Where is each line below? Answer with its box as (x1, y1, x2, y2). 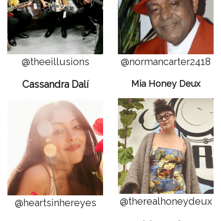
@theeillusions (21, 55, 89, 68)
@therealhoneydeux (119, 195, 212, 207)
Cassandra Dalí (22, 78, 89, 90)
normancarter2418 (129, 55, 211, 68)
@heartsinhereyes (14, 196, 96, 209)
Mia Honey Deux (131, 78, 200, 89)
